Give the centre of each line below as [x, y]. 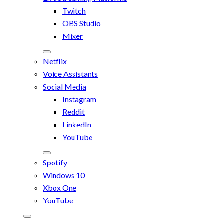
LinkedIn [77, 124]
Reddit [73, 111]
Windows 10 [64, 175]
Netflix [55, 61]
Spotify [55, 162]
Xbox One [60, 187]
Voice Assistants [70, 73]
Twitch [74, 10]
